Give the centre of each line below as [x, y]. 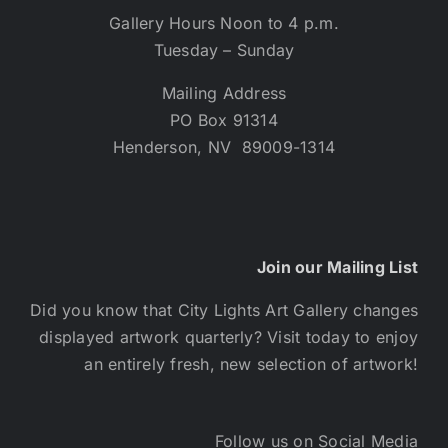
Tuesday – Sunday [224, 50]
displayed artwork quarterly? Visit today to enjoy [228, 337]
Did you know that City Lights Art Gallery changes [224, 310]
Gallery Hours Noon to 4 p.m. [224, 23]
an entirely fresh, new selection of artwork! [251, 364]
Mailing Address [224, 93]
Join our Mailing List [337, 267]
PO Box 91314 [224, 120]
